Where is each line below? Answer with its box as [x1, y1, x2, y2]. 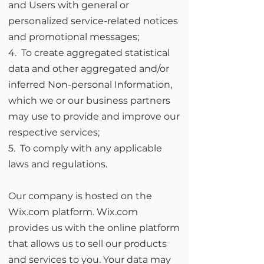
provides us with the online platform [8, 222, 180, 233]
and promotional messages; [8, 31, 139, 42]
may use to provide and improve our [8, 111, 180, 122]
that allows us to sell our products [8, 238, 167, 249]
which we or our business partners [8, 95, 170, 106]
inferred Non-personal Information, [8, 79, 172, 90]
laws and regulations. [8, 159, 107, 170]
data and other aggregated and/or [8, 63, 169, 74]
